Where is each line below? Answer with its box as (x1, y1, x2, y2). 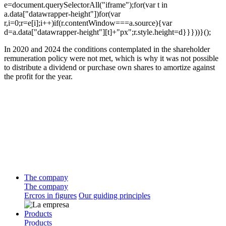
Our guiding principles (79, 191, 150, 200)
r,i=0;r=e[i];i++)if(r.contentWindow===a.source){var (4, 18, 172, 27)
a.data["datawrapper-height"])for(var (4, 9, 121, 18)
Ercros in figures (24, 191, 77, 200)
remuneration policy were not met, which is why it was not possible (4, 53, 218, 63)
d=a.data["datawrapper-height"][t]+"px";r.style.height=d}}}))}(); (4, 27, 211, 36)
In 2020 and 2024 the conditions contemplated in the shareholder (4, 44, 210, 53)
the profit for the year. (4, 72, 73, 81)
